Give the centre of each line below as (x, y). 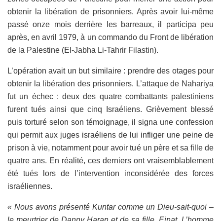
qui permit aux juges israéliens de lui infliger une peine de (110, 135)
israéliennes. (30, 186)
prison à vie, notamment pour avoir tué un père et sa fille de (110, 147)
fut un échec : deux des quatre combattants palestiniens (110, 96)
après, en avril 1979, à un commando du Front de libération (110, 37)
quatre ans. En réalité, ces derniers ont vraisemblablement (110, 160)
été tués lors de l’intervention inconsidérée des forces (110, 173)
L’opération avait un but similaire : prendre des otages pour (110, 71)
